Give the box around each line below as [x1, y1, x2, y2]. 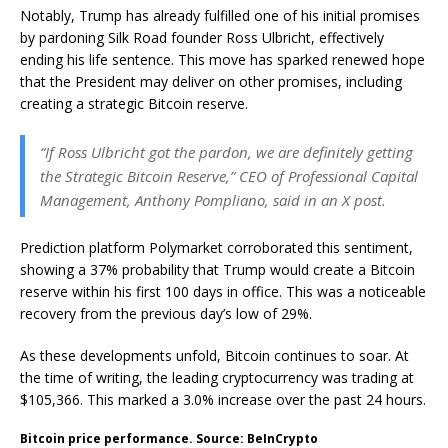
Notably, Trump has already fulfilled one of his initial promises [20, 6, 420, 26]
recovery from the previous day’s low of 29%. [20, 304, 312, 324]
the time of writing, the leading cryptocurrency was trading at [20, 368, 414, 388]
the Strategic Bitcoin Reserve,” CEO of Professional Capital [40, 166, 418, 187]
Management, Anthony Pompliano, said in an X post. [40, 190, 390, 211]
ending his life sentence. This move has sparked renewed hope [20, 50, 425, 70]
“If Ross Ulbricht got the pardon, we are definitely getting [40, 142, 413, 163]
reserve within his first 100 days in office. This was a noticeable [20, 282, 426, 302]
